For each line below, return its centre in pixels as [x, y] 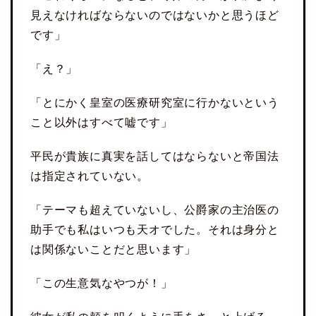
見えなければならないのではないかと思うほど [155, 16]
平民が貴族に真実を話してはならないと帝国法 [155, 157]
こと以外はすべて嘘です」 [102, 123]
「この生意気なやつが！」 [102, 284]
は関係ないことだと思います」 [114, 250]
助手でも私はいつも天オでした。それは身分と [155, 230]
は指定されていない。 [90, 176]
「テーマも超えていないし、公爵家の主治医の [155, 210]
